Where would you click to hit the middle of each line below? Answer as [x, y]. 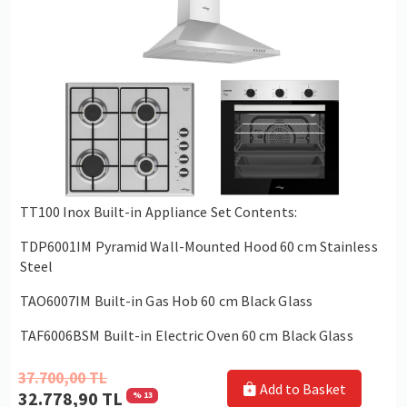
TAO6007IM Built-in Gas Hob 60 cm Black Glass [166, 301]
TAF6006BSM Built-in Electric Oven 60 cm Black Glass [186, 336]
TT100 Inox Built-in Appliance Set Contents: [158, 212]
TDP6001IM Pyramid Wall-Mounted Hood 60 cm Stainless [199, 247]
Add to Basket [302, 389]
